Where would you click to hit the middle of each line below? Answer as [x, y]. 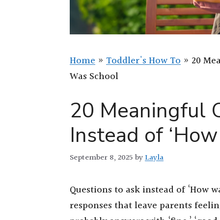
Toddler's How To [143, 61]
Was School [94, 77]
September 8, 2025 [101, 157]
